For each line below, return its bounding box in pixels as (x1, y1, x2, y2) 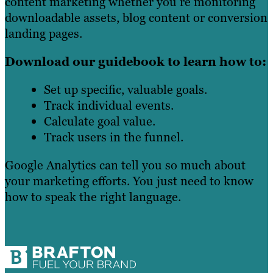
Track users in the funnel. (44, 129, 183, 146)
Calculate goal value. (44, 113, 155, 130)
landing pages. (5, 26, 82, 42)
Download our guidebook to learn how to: (5, 54, 266, 70)
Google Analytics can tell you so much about (5, 157, 246, 174)
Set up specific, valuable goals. (44, 82, 207, 98)
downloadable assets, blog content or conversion (5, 10, 268, 26)
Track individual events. (44, 97, 174, 114)
